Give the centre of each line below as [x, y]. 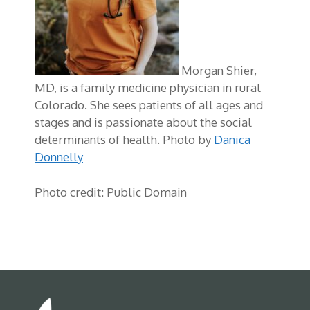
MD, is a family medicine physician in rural [148, 88]
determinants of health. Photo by [124, 140]
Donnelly [59, 157]
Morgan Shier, [218, 71]
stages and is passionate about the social [143, 122]
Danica [232, 140]
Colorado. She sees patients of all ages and [149, 105]
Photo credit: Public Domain [111, 192]
